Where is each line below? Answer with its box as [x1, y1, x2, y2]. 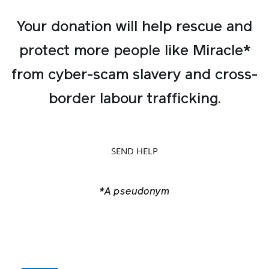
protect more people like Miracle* [19, 44, 250, 59]
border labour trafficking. [48, 92, 221, 107]
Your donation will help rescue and [17, 20, 252, 35]
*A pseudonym [99, 187, 170, 197]
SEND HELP [111, 144, 158, 157]
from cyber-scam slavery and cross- [11, 68, 258, 83]
